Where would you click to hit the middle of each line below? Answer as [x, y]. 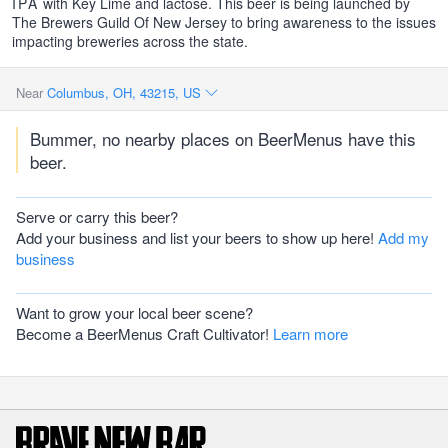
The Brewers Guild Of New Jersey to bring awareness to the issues [224, 22]
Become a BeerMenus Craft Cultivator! [144, 333]
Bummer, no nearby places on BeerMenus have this [223, 138]
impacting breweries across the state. [130, 41]
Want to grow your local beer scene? [134, 312]
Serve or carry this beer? [97, 216]
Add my [403, 237]
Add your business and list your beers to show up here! [197, 237]
